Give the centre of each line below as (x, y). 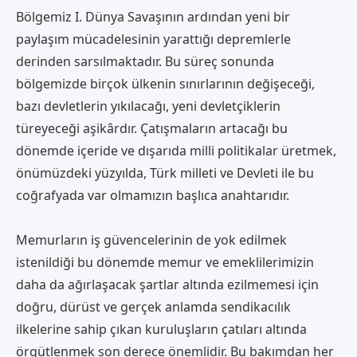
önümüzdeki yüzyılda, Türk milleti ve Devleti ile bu (165, 173)
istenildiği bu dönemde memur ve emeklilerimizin (165, 262)
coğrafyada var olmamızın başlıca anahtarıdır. (153, 195)
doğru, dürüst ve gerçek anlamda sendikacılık (153, 306)
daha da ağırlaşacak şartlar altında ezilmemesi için (167, 284)
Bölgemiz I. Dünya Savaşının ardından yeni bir (153, 16)
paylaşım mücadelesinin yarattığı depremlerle (153, 39)
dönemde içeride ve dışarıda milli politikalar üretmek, (176, 150)
